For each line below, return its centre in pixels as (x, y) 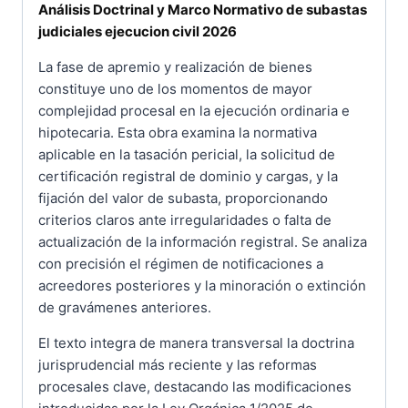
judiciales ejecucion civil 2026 (138, 31)
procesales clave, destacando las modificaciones (195, 386)
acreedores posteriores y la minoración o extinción (202, 285)
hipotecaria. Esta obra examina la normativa (178, 132)
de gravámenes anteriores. (125, 307)
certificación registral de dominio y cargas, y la (188, 176)
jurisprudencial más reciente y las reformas (178, 364)
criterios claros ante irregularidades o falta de (185, 219)
